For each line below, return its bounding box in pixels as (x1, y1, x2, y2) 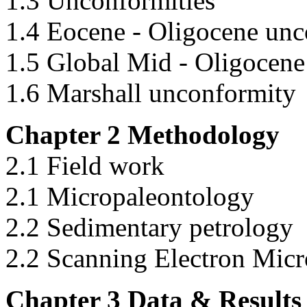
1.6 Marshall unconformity (5, 78, 296, 108)
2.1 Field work (5, 151, 164, 181)
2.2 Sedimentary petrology (5, 212, 293, 243)
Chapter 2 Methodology (5, 120, 280, 150)
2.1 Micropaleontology (5, 182, 254, 212)
